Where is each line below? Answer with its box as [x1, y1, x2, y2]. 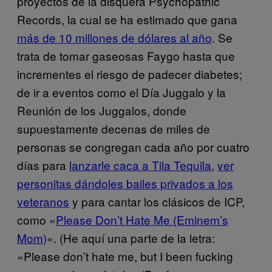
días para [17, 156, 69, 173]
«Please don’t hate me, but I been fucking [17, 247, 233, 264]
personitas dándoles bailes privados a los [17, 174, 233, 191]
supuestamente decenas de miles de [17, 120, 210, 137]
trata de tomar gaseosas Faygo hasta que [17, 47, 235, 64]
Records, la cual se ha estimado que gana [17, 10, 237, 27]
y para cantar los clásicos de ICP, [69, 192, 245, 209]
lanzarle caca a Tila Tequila [69, 156, 211, 173]
